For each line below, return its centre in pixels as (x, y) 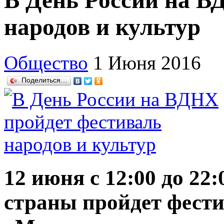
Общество (46, 62)
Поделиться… (44, 80)
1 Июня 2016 (147, 62)
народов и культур (102, 27)
